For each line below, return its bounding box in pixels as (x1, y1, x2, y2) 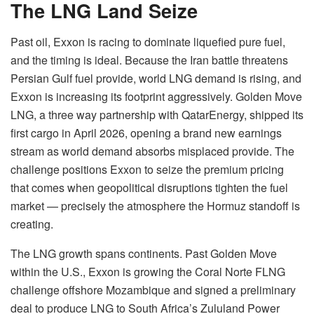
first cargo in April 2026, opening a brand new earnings (11, 124, 282, 141)
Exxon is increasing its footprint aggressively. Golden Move (11, 88, 302, 104)
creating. (11, 215, 53, 232)
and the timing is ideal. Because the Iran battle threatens (11, 51, 288, 68)
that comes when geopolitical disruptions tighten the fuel (11, 179, 288, 196)
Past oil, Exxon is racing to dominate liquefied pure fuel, (11, 33, 285, 50)
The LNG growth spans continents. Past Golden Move (11, 245, 277, 261)
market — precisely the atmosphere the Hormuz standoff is (11, 197, 300, 214)
